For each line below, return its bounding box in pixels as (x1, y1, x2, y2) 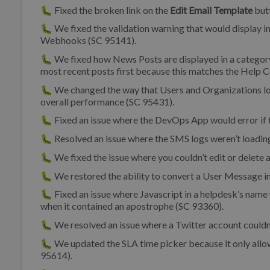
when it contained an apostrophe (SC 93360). (40, 200, 224, 212)
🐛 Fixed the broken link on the (40, 4, 170, 16)
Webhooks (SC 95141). (40, 34, 136, 46)
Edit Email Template (170, 4, 253, 16)
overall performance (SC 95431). (40, 95, 174, 107)
